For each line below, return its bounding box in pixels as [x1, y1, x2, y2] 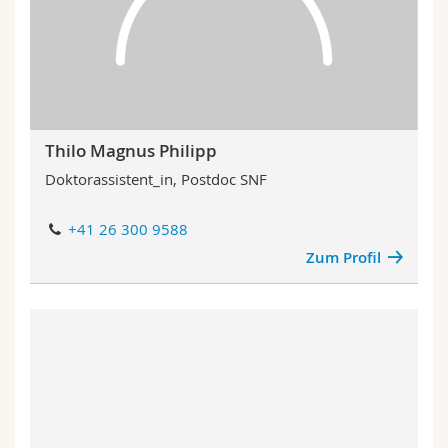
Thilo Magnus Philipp [45, 138, 217, 162]
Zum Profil [305, 247, 381, 268]
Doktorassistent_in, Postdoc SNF [45, 169, 267, 189]
